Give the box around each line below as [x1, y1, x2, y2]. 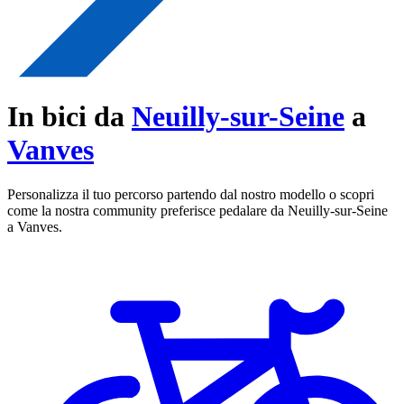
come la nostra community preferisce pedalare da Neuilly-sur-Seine [7, 202, 388, 218]
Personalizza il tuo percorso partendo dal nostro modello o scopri [7, 186, 374, 202]
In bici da [7, 100, 132, 133]
